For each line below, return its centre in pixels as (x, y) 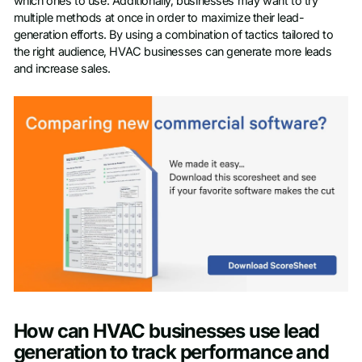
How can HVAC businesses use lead (166, 331)
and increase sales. (62, 69)
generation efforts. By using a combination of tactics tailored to (173, 35)
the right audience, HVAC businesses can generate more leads (173, 52)
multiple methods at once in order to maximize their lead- (159, 18)
